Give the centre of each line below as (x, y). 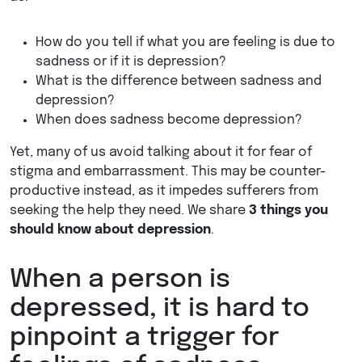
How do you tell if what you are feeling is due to (185, 43)
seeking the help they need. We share (129, 211)
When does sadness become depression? (169, 120)
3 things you (288, 211)
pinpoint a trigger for (144, 339)
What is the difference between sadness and (179, 82)
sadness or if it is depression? (131, 62)
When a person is (120, 280)
